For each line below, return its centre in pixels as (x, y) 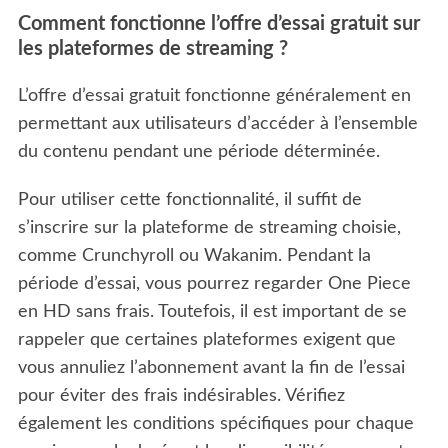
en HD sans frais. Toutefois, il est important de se (212, 311)
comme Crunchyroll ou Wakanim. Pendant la (194, 255)
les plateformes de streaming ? (152, 48)
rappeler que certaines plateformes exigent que (206, 339)
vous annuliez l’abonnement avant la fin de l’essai (211, 367)
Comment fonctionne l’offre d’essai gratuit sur (218, 23)
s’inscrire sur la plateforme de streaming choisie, (209, 227)
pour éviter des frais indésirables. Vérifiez (181, 395)
